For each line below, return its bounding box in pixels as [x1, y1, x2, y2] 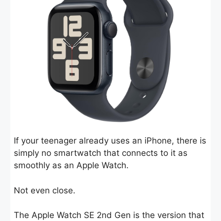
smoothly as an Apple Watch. [14, 160, 129, 171]
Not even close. [14, 185, 75, 195]
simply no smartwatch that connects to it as [14, 148, 187, 158]
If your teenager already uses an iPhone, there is [14, 136, 206, 146]
